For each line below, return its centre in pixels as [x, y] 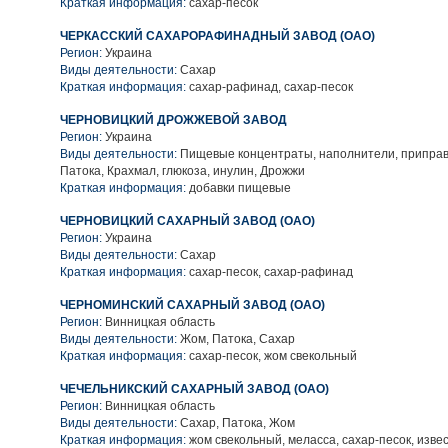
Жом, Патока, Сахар [236, 339]
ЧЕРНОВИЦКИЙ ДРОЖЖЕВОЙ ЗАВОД [173, 120]
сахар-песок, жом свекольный [271, 356]
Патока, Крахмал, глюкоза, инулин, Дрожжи [182, 171]
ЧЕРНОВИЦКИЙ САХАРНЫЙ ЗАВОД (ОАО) [187, 221]
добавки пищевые [238, 188]
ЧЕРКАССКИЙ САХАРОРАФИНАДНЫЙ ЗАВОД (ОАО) [217, 36]
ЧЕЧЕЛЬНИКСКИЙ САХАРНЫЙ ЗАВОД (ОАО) [194, 389]
